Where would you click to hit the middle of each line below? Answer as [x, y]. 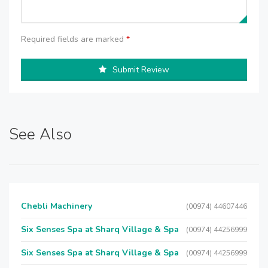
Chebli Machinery [57, 206]
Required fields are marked [74, 39]
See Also [40, 134]
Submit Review [141, 70]
